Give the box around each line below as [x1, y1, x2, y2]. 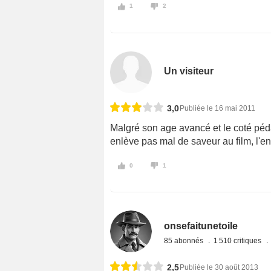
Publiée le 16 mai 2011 [180, 103, 255, 113]
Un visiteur [164, 65, 214, 76]
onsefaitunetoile [164, 221, 238, 232]
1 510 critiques [214, 237, 264, 246]
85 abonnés [164, 237, 206, 246]
